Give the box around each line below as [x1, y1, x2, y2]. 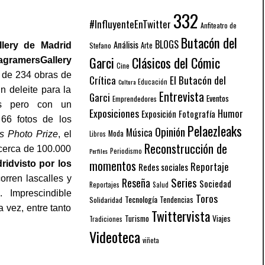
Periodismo [110, 145, 142, 156]
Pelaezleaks [188, 121, 242, 140]
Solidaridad [89, 193, 122, 205]
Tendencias [160, 193, 193, 205]
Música [126, 124, 153, 140]
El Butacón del [170, 72, 226, 88]
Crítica [89, 72, 116, 88]
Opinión [155, 123, 185, 140]
